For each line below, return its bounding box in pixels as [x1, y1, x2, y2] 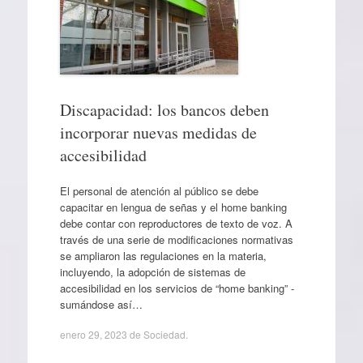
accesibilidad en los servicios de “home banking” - [59, 280, 294, 296]
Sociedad [143, 327, 186, 341]
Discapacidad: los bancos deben [59, 99, 269, 121]
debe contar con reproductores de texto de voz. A [59, 215, 293, 231]
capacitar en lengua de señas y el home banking [59, 199, 287, 215]
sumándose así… [59, 296, 143, 312]
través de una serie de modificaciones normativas [59, 231, 293, 247]
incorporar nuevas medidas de [59, 122, 257, 143]
